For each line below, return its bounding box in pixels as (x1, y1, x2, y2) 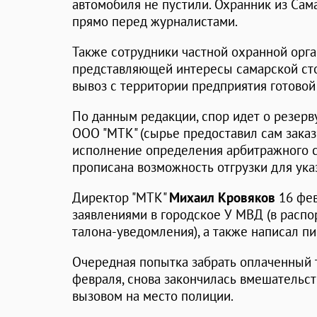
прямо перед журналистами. (72, 13, 238, 30)
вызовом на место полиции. (72, 287, 234, 305)
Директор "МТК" (72, 189, 169, 207)
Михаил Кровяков (169, 189, 275, 207)
